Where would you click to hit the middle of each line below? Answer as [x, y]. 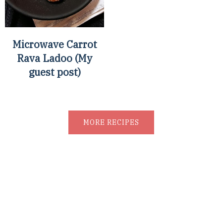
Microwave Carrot [55, 44]
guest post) [55, 72]
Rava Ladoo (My [55, 58]
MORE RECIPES [111, 122]
